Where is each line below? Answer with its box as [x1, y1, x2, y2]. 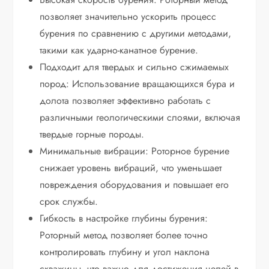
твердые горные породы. [40, 127, 145, 142]
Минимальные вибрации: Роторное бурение [40, 144, 230, 159]
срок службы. [40, 195, 98, 209]
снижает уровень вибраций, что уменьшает [40, 161, 222, 175]
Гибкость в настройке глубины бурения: [40, 211, 208, 226]
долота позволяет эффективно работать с [40, 94, 211, 108]
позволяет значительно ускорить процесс [40, 10, 217, 24]
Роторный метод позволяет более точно [40, 228, 208, 243]
